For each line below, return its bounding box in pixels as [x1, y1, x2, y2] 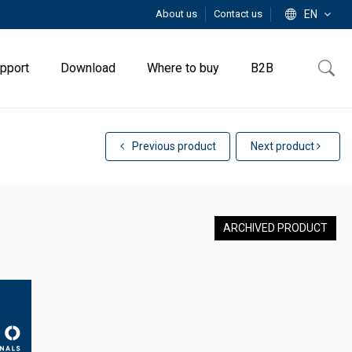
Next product [250, 140, 317, 152]
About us [156, 7, 200, 20]
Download [60, 60, 115, 75]
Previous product [129, 140, 216, 152]
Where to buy [147, 60, 219, 75]
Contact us [214, 7, 262, 20]
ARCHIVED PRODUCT [222, 222, 328, 234]
